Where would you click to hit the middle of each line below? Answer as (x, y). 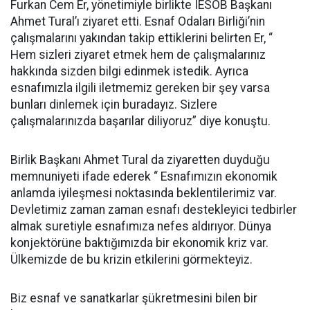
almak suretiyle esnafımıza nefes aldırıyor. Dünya (141, 226)
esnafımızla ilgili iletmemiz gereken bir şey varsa (140, 88)
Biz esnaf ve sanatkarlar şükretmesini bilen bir (134, 298)
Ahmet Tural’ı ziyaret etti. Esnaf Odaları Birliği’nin (138, 21)
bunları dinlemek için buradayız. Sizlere (114, 104)
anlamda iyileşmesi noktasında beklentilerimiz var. (144, 193)
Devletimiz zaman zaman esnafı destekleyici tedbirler (154, 210)
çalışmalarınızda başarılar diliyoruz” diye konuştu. (140, 121)
